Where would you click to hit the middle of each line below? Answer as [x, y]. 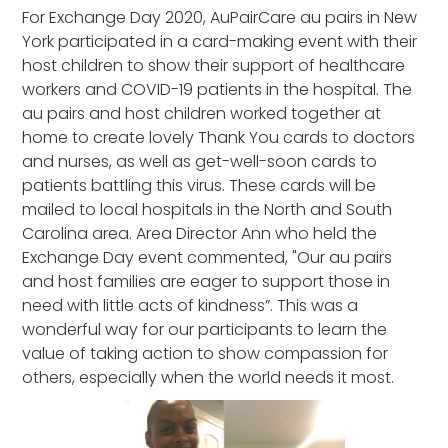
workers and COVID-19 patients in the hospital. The [217, 89]
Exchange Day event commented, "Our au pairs [207, 257]
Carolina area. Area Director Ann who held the [200, 233]
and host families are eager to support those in [206, 281]
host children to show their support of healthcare [214, 65]
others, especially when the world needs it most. [208, 377]
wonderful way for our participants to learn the [205, 329]
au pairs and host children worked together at [202, 113]
